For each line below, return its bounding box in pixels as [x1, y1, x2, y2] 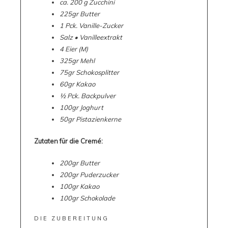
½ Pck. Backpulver [59, 92, 116, 100]
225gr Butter [59, 10, 100, 18]
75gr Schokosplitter [59, 68, 119, 77]
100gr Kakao [59, 182, 99, 191]
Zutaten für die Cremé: [34, 137, 103, 146]
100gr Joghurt [59, 103, 103, 112]
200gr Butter [59, 159, 100, 167]
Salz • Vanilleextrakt [59, 33, 122, 42]
